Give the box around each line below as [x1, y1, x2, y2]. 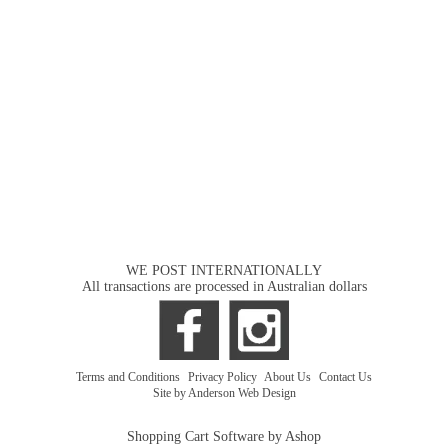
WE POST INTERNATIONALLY [126, 263, 322, 278]
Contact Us [319, 370, 372, 384]
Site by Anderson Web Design [152, 386, 296, 400]
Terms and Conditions [76, 370, 183, 384]
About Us [264, 370, 314, 384]
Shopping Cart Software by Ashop [127, 429, 321, 444]
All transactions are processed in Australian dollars [81, 279, 367, 294]
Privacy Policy [188, 370, 260, 384]
